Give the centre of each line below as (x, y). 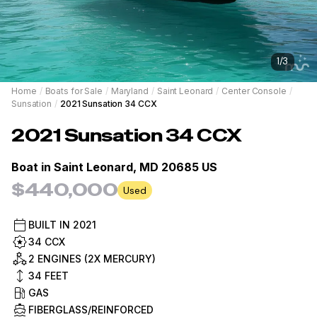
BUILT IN (51, 224)
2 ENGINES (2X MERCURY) (92, 258)
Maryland (129, 91)
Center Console (254, 91)
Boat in (33, 167)
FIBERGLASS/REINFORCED (91, 309)
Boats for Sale (74, 91)
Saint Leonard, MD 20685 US (136, 167)
